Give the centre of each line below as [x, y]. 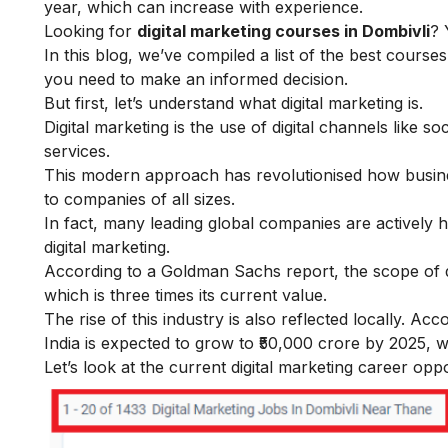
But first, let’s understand [141, 102]
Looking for [90, 30]
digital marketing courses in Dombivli [283, 30]
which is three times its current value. [185, 294]
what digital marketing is [329, 102]
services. [77, 150]
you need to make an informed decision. [196, 78]
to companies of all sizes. [139, 198]
